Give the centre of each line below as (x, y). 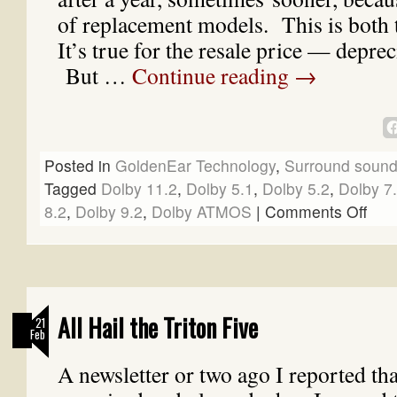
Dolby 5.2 (296, 188)
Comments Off (316, 211)
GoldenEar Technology (195, 165)
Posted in (78, 165)
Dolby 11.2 (139, 188)
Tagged (70, 188)
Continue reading (213, 75)
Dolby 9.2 (109, 211)
